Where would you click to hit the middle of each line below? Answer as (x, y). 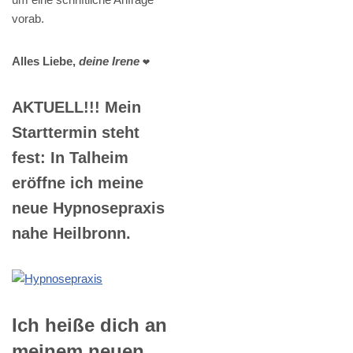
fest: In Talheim (70, 157)
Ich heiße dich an (89, 325)
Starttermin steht (76, 132)
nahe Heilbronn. (71, 233)
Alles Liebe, (45, 61)
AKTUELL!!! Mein (76, 107)
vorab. (28, 18)
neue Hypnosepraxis (88, 208)
